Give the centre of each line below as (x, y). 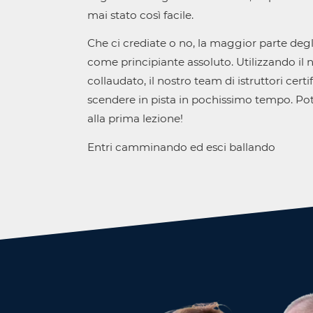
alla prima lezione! (135, 119)
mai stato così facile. (140, 15)
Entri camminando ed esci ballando (181, 147)
